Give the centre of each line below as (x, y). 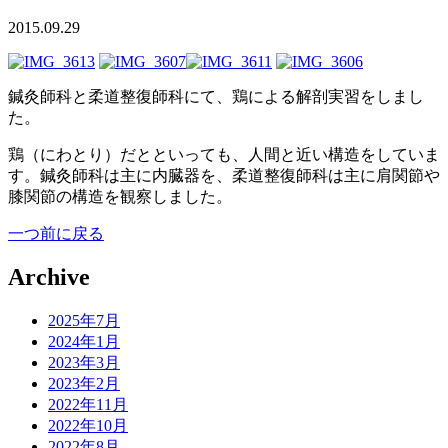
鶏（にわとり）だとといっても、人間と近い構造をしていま (224, 154)
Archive (49, 277)
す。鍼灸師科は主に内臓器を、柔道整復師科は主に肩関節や (224, 175)
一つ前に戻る (56, 233)
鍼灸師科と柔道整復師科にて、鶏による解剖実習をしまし (216, 96)
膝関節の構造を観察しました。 (120, 196)
